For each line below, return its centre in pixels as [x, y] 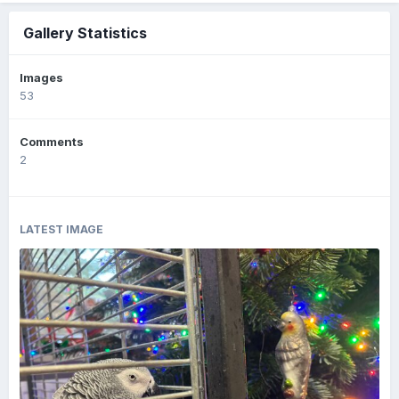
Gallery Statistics [85, 33]
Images [41, 77]
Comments [52, 142]
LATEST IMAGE [61, 229]
